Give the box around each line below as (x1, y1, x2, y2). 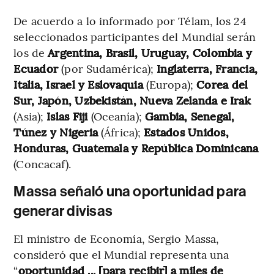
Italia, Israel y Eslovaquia (13, 76, 143, 92)
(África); (98, 124, 141, 139)
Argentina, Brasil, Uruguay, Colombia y (48, 44, 253, 60)
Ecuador (13, 60, 62, 76)
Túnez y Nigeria (13, 124, 98, 139)
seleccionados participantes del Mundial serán (13, 28, 256, 44)
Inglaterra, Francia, (154, 60, 258, 76)
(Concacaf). (13, 155, 72, 171)
